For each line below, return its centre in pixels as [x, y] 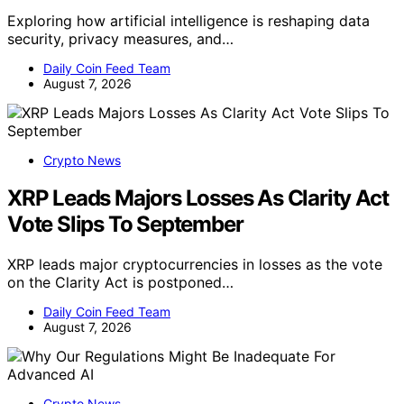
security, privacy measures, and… [120, 38]
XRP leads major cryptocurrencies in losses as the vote [195, 265]
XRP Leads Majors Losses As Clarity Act [198, 198]
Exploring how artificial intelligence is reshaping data [188, 20]
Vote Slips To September [125, 225]
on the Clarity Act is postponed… [120, 283]
